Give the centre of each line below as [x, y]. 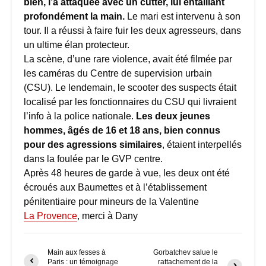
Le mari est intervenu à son [183, 16]
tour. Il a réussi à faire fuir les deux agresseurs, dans [132, 30]
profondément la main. [74, 16]
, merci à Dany [107, 216]
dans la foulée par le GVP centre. [93, 159]
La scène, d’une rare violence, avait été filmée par [128, 59]
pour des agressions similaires [93, 144]
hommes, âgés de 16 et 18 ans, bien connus [122, 130]
